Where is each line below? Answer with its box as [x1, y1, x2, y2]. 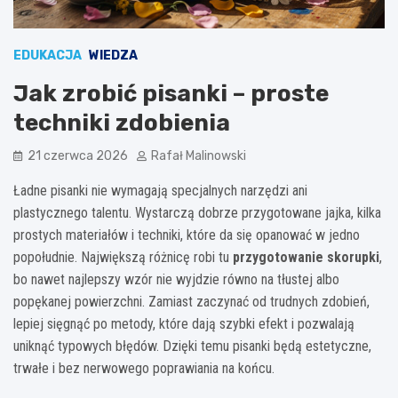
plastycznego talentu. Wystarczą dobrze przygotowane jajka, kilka [13, 204, 381, 222]
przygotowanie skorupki [233, 249, 379, 267]
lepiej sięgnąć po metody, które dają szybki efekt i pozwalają [13, 315, 354, 333]
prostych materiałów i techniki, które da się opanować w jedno [13, 227, 360, 244]
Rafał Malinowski [151, 148, 246, 164]
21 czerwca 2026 [28, 148, 128, 164]
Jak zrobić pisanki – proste [13, 80, 329, 108]
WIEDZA [89, 48, 138, 64]
